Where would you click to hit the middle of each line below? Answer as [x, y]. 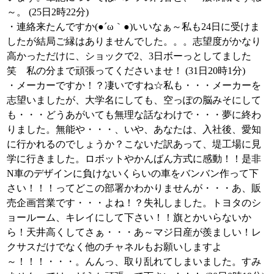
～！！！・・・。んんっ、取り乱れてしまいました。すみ [134, 261]
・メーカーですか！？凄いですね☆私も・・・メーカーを [134, 85]
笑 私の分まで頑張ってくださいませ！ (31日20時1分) [126, 71]
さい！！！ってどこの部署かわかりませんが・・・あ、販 [134, 188]
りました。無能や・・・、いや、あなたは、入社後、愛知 [134, 129]
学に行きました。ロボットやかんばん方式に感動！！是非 [134, 159]
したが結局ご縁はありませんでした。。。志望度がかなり [134, 41]
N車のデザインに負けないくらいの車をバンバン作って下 [133, 173]
